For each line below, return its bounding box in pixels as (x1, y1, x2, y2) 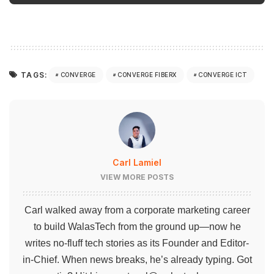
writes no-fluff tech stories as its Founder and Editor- (25, 237, 249, 248)
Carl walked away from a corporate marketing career (24, 204, 250, 215)
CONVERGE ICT (198, 71, 248, 79)
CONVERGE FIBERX (117, 71, 177, 79)
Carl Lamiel (113, 157, 161, 168)
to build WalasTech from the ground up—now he (33, 221, 241, 232)
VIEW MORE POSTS (100, 172, 174, 182)
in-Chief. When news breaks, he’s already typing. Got (22, 254, 252, 265)
